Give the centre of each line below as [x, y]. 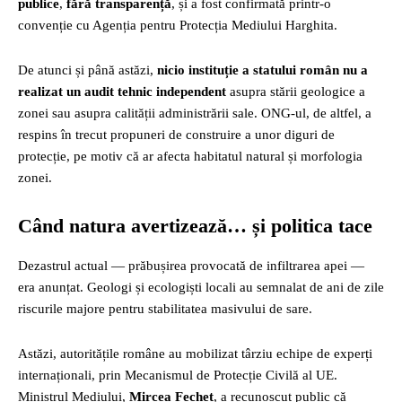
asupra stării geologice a [296, 92]
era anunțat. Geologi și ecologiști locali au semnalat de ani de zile [201, 287]
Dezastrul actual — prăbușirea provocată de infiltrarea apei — [191, 266]
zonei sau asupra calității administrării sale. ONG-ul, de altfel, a [195, 113]
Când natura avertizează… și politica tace [195, 226]
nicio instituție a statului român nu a [262, 70]
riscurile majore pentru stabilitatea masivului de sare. [165, 309]
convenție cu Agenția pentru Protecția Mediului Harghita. [178, 25]
